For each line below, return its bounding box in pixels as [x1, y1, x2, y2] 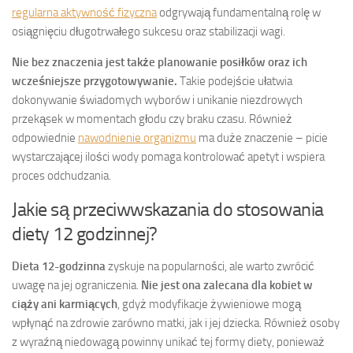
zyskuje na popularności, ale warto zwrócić [106, 258, 314, 273]
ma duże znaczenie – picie [196, 130, 328, 145]
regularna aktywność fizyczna [12, 5, 157, 20]
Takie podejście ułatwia [177, 73, 292, 88]
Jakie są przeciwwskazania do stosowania [12, 197, 324, 221]
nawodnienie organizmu [78, 130, 196, 145]
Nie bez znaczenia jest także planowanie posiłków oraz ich [12, 54, 307, 69]
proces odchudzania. [12, 168, 111, 183]
